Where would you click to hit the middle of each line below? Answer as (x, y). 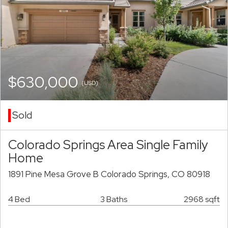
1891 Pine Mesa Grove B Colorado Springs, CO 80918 (109, 174)
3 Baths (114, 199)
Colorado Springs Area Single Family (108, 145)
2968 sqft (202, 199)
